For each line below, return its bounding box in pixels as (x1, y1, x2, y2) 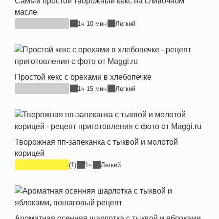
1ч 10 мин (78, 20, 107, 27)
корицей (15, 149, 44, 157)
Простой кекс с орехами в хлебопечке (15, 73, 152, 81)
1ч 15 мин (78, 85, 107, 92)
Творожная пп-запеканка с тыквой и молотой (15, 138, 178, 146)
